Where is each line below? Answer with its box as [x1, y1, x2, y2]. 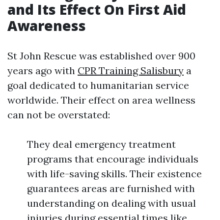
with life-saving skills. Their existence [27, 167, 202, 180]
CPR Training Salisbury [78, 64, 184, 77]
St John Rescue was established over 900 [7, 50, 195, 62]
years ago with [7, 64, 78, 77]
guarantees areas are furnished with [27, 182, 195, 194]
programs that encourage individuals [27, 153, 198, 165]
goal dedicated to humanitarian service [7, 79, 189, 91]
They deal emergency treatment [27, 138, 176, 150]
